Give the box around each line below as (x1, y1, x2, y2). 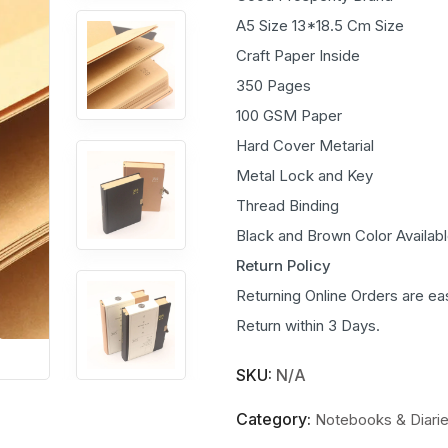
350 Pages (236, 75, 311, 95)
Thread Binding (236, 195, 339, 215)
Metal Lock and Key (236, 165, 373, 185)
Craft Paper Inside (236, 45, 360, 65)
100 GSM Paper (236, 105, 342, 125)
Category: (236, 408, 315, 429)
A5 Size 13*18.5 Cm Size (236, 15, 404, 35)
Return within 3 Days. (236, 315, 380, 335)
